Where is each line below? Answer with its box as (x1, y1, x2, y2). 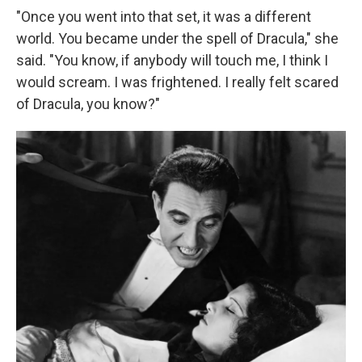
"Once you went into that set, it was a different (16, 8, 311, 26)
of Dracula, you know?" (16, 95, 160, 113)
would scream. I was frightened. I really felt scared (16, 74, 339, 91)
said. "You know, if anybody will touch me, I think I (16, 52, 328, 69)
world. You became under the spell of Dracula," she (16, 30, 339, 48)
